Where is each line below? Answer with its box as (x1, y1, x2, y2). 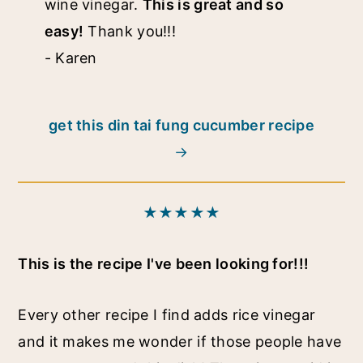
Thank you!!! (83, 22, 177, 40)
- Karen (44, 49, 97, 66)
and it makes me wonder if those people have (18, 332, 342, 350)
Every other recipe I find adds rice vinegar (18, 305, 316, 323)
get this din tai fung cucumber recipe (48, 116, 315, 134)
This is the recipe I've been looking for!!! (18, 254, 310, 272)
